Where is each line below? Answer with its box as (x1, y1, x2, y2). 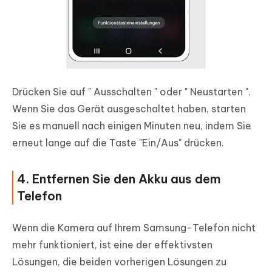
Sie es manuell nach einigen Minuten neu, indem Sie (12, 120, 251, 132)
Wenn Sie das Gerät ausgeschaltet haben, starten (12, 103, 246, 115)
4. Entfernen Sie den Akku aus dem (17, 171, 221, 187)
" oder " (152, 86, 190, 98)
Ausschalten (93, 86, 152, 98)
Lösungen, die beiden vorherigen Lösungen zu (12, 256, 226, 268)
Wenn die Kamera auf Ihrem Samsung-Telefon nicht (12, 222, 256, 234)
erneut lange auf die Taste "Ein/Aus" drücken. (12, 137, 224, 149)
